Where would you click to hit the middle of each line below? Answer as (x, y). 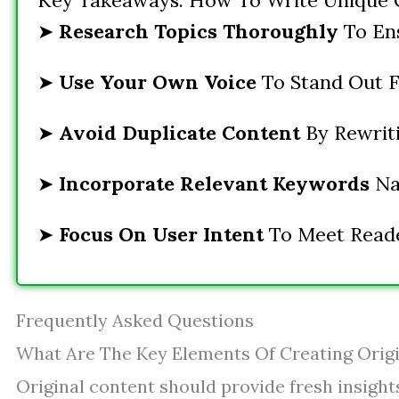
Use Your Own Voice (158, 82)
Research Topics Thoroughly (199, 31)
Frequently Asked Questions (135, 320)
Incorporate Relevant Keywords (214, 183)
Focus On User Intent (161, 234)
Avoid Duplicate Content (179, 133)
